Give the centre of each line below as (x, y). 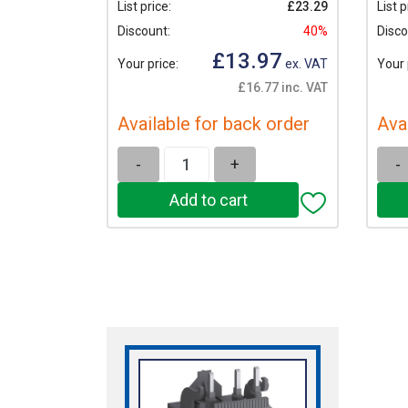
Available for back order (214, 124)
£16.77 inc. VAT (283, 88)
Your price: (148, 63)
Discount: (144, 31)
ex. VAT (305, 63)
